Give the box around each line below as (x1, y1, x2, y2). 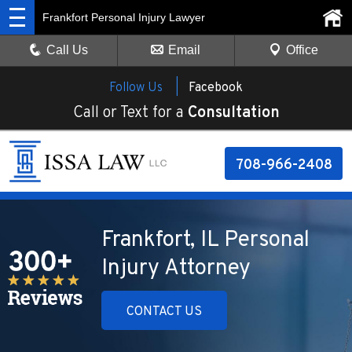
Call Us (46, 43, 89, 57)
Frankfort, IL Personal (101, 226, 310, 255)
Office (285, 43, 318, 57)
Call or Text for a (72, 103, 188, 123)
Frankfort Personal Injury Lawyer (42, 11, 205, 24)
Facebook (189, 80, 243, 96)
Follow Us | (109, 80, 179, 96)
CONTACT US (126, 304, 202, 321)
